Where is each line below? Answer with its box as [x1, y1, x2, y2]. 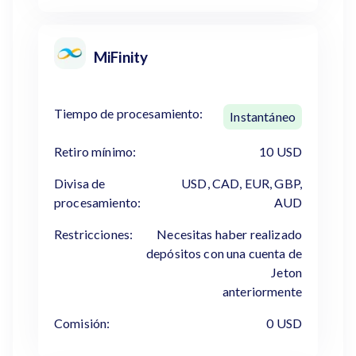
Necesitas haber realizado [157, 226, 302, 242]
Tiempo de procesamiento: [54, 106, 203, 121]
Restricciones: [54, 226, 133, 242]
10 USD [259, 144, 302, 159]
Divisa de [54, 176, 106, 191]
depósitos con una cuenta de [145, 246, 302, 261]
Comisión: [54, 315, 110, 331]
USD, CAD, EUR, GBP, [181, 176, 302, 191]
